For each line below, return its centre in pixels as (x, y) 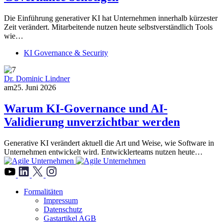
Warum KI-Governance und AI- (86, 108)
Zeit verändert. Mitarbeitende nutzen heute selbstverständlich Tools (108, 27)
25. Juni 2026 (35, 87)
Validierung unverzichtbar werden (92, 122)
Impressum (61, 200)
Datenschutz (63, 209)
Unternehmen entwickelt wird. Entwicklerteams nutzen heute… (103, 152)
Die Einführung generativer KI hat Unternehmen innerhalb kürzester (111, 18)
